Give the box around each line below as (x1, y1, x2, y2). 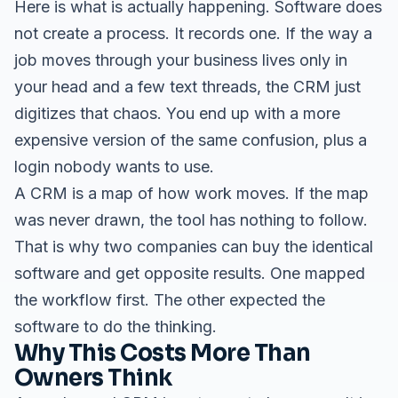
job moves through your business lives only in (14, 51, 347, 69)
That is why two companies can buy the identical (14, 237, 373, 256)
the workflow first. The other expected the (14, 291, 325, 309)
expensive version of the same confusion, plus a (14, 131, 367, 149)
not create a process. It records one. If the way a (14, 24, 372, 43)
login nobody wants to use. (14, 157, 214, 176)
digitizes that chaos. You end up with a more (14, 104, 340, 123)
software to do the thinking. (14, 317, 217, 336)
